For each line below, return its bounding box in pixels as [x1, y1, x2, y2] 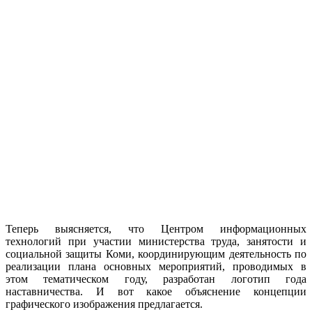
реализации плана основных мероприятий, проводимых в [6, 260, 306, 273]
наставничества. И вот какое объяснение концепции [6, 286, 306, 298]
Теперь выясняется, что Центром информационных [6, 223, 306, 235]
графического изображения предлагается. [6, 298, 203, 311]
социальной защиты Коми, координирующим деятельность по [6, 248, 306, 260]
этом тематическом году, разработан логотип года [6, 273, 306, 286]
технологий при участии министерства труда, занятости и [6, 235, 306, 248]
